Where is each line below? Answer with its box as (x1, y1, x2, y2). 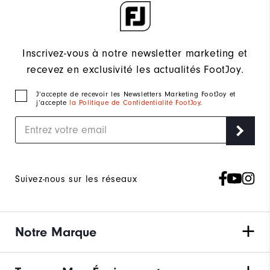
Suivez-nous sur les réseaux (15, 174, 137, 185)
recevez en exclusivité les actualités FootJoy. (26, 63, 244, 77)
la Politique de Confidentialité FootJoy (69, 98, 201, 107)
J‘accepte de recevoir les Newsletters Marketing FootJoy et (36, 90, 236, 99)
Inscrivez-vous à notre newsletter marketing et (22, 47, 248, 60)
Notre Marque (15, 224, 96, 240)
